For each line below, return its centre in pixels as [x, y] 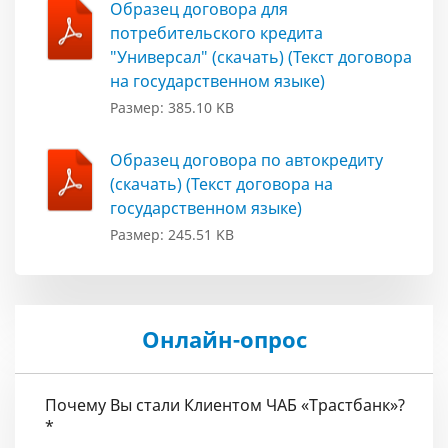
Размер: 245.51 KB [172, 235]
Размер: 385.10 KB [172, 108]
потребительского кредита [216, 33]
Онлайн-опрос [224, 339]
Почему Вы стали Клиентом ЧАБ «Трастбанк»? [225, 405]
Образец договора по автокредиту [246, 160]
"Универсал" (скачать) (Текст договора [261, 57]
